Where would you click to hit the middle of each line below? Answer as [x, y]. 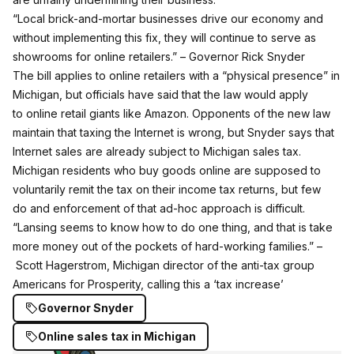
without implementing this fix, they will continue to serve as [164, 38]
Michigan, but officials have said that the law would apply [160, 94]
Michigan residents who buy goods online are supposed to [167, 170]
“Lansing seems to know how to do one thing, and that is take [173, 227]
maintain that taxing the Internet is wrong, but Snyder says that [173, 132]
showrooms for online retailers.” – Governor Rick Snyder [159, 56]
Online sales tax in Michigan [117, 336]
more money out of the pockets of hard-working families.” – [168, 246]
